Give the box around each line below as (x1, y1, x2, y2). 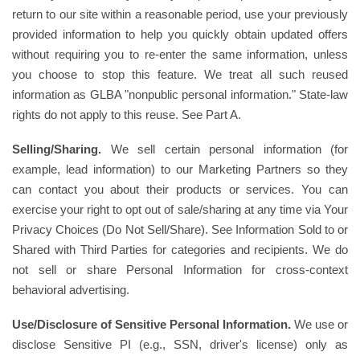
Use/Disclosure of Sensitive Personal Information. (12, 317, 291, 331)
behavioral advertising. (12, 283, 129, 297)
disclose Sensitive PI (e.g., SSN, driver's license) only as (12, 337, 348, 351)
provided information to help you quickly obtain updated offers (12, 27, 348, 41)
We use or (291, 317, 348, 331)
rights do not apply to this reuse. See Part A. (12, 108, 241, 121)
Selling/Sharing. (12, 142, 101, 156)
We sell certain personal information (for (101, 142, 348, 156)
